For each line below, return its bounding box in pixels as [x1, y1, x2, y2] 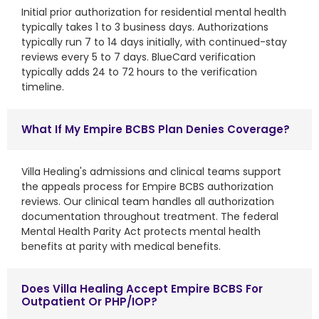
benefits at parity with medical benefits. [21, 239, 221, 253]
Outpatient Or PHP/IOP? [21, 293, 157, 309]
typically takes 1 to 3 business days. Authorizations [21, 19, 268, 34]
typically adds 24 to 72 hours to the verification [21, 64, 257, 79]
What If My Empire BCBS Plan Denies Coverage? [21, 121, 290, 137]
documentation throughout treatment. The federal [21, 209, 278, 224]
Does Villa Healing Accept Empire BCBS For [21, 281, 263, 296]
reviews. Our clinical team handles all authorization [21, 194, 274, 209]
